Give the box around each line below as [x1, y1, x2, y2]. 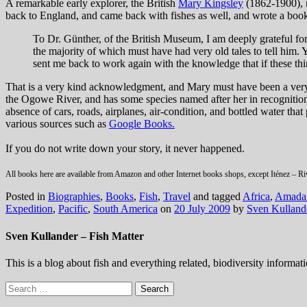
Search [5, 280, 34, 293]
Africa [243, 191, 270, 203]
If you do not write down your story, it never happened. [5, 143, 245, 155]
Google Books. [109, 118, 175, 130]
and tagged [191, 191, 243, 203]
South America [93, 203, 158, 215]
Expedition [5, 203, 53, 215]
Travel [163, 191, 191, 203]
